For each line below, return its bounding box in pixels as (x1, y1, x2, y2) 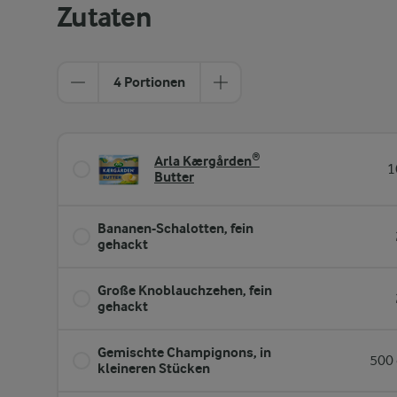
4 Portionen (113, 74, 185, 90)
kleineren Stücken (97, 360, 210, 377)
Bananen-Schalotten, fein (97, 220, 253, 237)
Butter (154, 168, 194, 185)
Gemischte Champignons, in (97, 344, 271, 361)
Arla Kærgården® (154, 152, 260, 169)
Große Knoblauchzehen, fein (97, 282, 272, 299)
